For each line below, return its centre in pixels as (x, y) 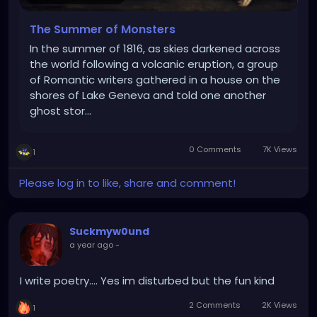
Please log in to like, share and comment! (127, 183)
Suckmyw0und (109, 231)
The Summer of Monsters (103, 29)
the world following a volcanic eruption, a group (154, 64)
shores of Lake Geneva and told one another (148, 95)
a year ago (91, 244)
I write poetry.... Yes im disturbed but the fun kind (147, 280)
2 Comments (215, 305)
